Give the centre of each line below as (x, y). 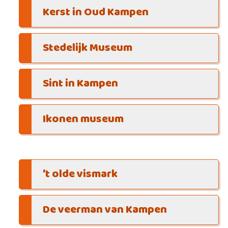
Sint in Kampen (80, 84)
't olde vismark (80, 175)
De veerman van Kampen (105, 210)
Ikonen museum (83, 120)
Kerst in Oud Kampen (95, 13)
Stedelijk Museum (87, 48)
